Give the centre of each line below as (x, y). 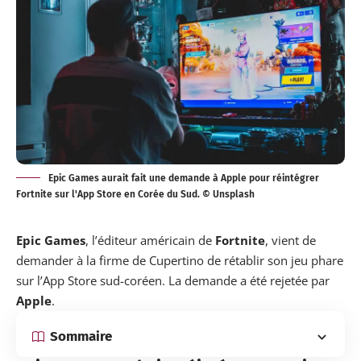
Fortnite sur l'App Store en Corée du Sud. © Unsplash (135, 194)
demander (45, 260)
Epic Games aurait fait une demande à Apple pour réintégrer (184, 178)
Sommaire (81, 337)
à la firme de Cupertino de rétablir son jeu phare (208, 260)
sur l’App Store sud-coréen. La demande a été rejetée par (173, 280)
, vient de (290, 240)
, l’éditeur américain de (150, 240)
